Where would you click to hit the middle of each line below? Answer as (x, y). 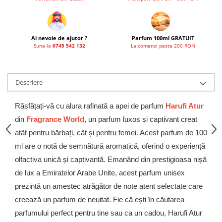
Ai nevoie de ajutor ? (59, 38)
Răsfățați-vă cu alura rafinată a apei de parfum (90, 106)
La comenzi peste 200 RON (163, 46)
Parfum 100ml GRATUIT (163, 38)
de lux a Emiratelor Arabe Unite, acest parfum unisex (100, 173)
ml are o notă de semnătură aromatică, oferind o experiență (110, 146)
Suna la (43, 46)
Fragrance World (55, 119)
